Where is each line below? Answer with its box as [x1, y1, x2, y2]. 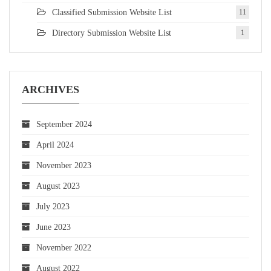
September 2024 [36, 120, 92, 129]
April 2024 [36, 140, 74, 150]
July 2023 [36, 202, 70, 212]
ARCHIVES [22, 83, 79, 96]
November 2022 [36, 243, 91, 253]
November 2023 [36, 161, 91, 171]
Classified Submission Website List [52, 8, 172, 18]
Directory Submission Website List [52, 28, 171, 38]
